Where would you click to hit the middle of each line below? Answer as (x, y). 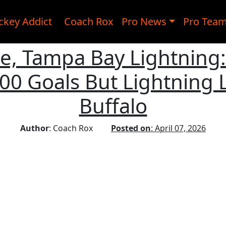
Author (35, 128)
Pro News (144, 21)
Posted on (131, 128)
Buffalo (113, 106)
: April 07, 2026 (178, 128)
